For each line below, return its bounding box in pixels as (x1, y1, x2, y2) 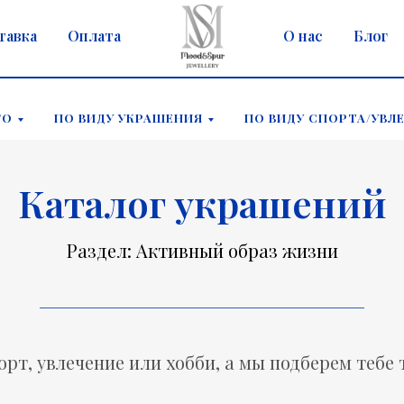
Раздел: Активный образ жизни (66, 238, 338, 262)
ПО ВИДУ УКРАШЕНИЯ (54, 110, 203, 125)
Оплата (68, 26, 121, 45)
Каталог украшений (17, 178, 387, 228)
